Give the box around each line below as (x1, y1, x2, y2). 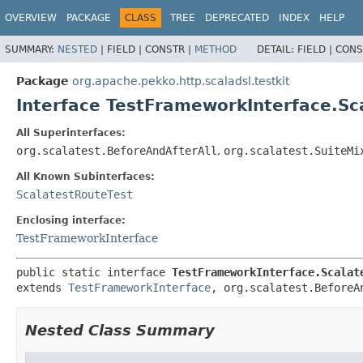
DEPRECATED (205, 12, 269, 23)
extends (16, 280, 68, 294)
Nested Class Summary (25, 321, 215, 339)
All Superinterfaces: (16, 126, 126, 139)
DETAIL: (257, 43, 297, 55)
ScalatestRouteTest (16, 187, 133, 201)
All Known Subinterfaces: (16, 170, 155, 182)
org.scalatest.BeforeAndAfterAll (16, 143, 217, 157)
